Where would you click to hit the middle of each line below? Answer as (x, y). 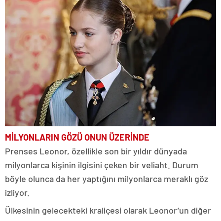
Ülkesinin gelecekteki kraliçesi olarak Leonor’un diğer (108, 210)
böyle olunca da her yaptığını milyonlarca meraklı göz (107, 178)
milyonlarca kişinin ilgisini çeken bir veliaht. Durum (102, 165)
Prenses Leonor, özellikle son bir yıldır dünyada (96, 151)
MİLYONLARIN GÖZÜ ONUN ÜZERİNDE (78, 137)
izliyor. (18, 192)
